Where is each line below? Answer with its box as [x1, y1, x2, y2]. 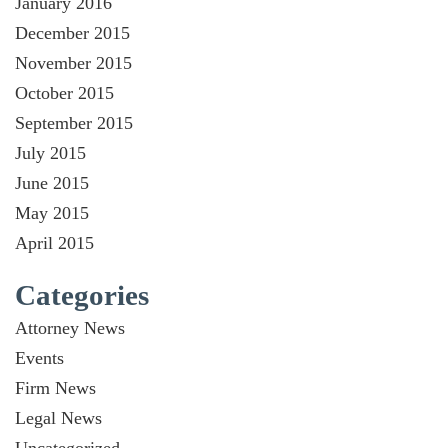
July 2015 [15, 143, 86, 163]
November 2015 [15, 53, 132, 73]
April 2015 [15, 233, 94, 253]
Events [15, 347, 64, 368]
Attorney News [15, 317, 125, 338]
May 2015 [15, 203, 89, 223]
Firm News [15, 377, 96, 398]
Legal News [15, 407, 102, 428]
